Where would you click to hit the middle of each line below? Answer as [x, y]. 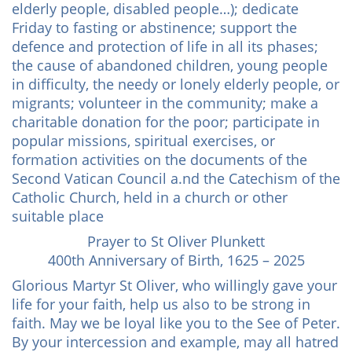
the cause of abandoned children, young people [170, 65]
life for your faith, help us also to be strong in [161, 304]
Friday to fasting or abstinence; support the [154, 27]
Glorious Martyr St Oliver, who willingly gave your [174, 285]
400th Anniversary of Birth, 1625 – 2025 [176, 260]
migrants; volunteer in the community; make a [165, 103]
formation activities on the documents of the [159, 159]
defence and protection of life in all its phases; [165, 46]
